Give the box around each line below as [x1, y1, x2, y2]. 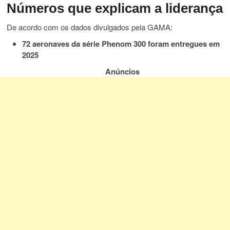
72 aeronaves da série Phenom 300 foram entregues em [22, 38, 220, 50]
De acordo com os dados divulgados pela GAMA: [7, 22, 173, 33]
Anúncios [105, 66, 140, 78]
